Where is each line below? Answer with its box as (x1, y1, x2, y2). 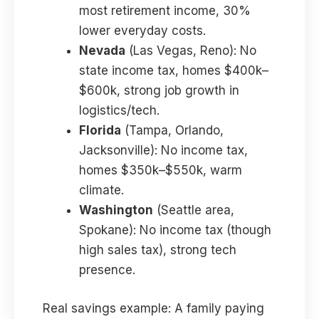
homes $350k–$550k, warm (79, 163, 242, 178)
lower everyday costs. (79, 23, 206, 38)
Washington (79, 203, 153, 218)
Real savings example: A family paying (43, 300, 264, 315)
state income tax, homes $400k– (79, 63, 268, 78)
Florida (79, 123, 121, 138)
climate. (79, 183, 124, 198)
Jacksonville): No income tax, (79, 143, 248, 158)
